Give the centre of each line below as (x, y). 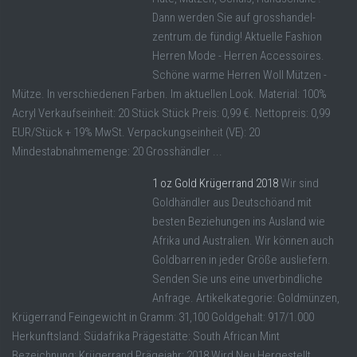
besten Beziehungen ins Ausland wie (239, 221)
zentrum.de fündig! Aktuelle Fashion (237, 36)
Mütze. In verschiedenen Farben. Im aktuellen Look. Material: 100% (169, 94)
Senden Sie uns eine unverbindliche (237, 279)
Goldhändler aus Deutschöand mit (232, 202)
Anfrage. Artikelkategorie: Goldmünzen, (246, 298)
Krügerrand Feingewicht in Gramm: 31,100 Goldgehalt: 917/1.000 (163, 317)
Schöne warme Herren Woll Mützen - (239, 75)
